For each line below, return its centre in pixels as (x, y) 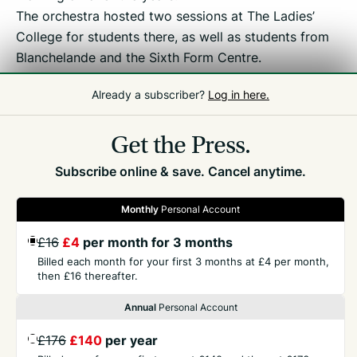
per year (130, 340)
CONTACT (39, 347)
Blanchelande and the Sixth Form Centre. (139, 58)
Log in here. (239, 94)
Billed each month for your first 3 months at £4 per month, (183, 261)
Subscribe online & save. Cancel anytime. (180, 171)
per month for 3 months (156, 242)
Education (79, 115)
